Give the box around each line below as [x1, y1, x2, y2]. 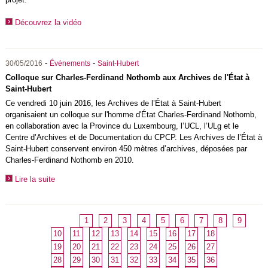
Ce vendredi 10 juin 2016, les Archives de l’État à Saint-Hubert [5, 98, 221, 108]
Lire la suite [14, 174, 55, 184]
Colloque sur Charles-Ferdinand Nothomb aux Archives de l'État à [5, 72, 249, 82]
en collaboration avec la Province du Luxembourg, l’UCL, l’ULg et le [5, 121, 239, 130]
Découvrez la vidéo [14, 18, 81, 28]
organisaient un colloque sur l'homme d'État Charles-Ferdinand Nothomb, [5, 109, 257, 119]
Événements [49, 59, 90, 67]
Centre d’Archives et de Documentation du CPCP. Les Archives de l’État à [5, 132, 262, 142]
